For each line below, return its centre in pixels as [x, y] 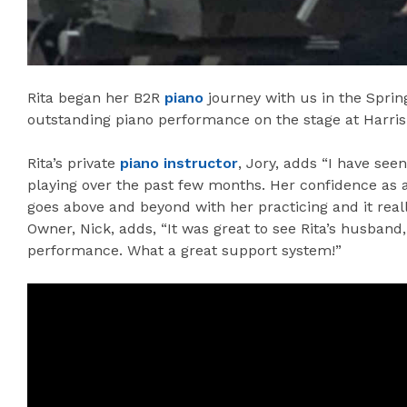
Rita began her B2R [96, 98]
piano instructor [179, 164]
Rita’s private [74, 164]
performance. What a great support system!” [184, 251]
